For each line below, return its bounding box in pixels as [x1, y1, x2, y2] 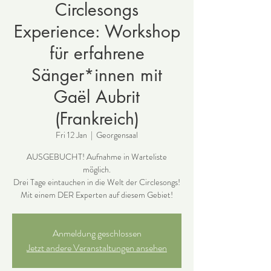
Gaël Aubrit [54, 86, 140, 108]
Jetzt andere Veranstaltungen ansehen [27, 241, 167, 255]
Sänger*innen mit [31, 64, 162, 86]
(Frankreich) [54, 108, 139, 129]
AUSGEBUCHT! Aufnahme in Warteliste [27, 151, 167, 163]
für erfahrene [49, 42, 145, 64]
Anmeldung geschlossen [52, 226, 142, 240]
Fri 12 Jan [56, 129, 87, 141]
